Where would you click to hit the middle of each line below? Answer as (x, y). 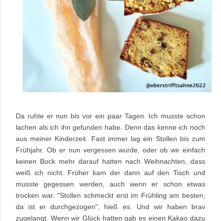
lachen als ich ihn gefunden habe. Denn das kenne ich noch (110, 128)
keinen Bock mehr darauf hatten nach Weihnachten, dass (110, 162)
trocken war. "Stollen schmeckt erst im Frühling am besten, (110, 196)
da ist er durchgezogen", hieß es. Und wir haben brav (110, 207)
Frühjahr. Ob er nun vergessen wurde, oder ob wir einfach (110, 150)
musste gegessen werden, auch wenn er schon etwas (110, 184)
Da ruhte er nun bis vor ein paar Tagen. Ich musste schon (110, 116)
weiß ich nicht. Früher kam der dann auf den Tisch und (110, 173)
